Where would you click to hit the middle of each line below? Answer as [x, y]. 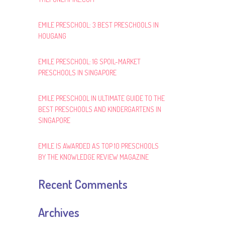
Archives [59, 212]
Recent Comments [83, 184]
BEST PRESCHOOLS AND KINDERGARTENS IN [100, 109]
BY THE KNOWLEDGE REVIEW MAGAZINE [93, 157]
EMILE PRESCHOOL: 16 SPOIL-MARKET [89, 62]
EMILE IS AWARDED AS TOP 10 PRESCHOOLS [98, 146]
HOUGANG [52, 36]
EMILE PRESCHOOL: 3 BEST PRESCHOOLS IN [98, 25]
